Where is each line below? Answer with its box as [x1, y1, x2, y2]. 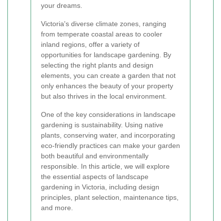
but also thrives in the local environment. [41, 92, 167, 100]
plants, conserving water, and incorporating [41, 131, 175, 139]
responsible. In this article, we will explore [41, 162, 170, 170]
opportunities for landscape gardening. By [41, 51, 171, 59]
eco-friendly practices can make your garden [41, 142, 180, 149]
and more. [41, 204, 73, 212]
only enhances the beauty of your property [41, 82, 173, 90]
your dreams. [41, 1, 82, 9]
